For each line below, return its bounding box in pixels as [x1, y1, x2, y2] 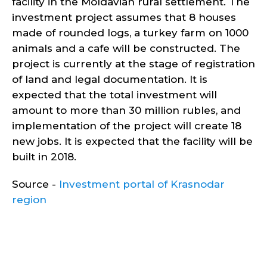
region [12, 194, 46, 206]
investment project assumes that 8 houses [12, 11, 236, 23]
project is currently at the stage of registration [12, 58, 255, 70]
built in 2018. [12, 151, 76, 163]
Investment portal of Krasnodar [59, 178, 225, 190]
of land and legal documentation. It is [12, 73, 207, 85]
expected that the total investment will [12, 89, 217, 101]
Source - [12, 178, 59, 190]
